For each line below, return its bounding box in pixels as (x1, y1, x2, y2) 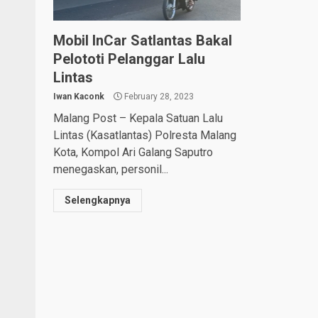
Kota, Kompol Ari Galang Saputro (53, 145, 213, 159)
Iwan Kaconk (53, 91, 104, 102)
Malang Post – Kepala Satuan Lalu (53, 111, 223, 125)
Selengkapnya (65, 194, 131, 206)
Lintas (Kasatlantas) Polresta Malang (53, 128, 236, 142)
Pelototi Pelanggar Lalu (53, 50, 205, 67)
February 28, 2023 (122, 91, 194, 102)
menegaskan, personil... (53, 162, 168, 176)
